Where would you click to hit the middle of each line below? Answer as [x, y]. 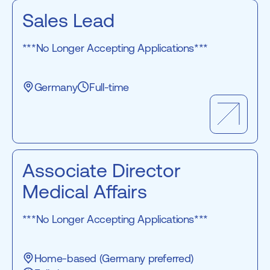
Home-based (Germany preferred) [114, 258]
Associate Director [101, 170]
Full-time [109, 87]
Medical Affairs [84, 191]
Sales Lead [68, 20]
